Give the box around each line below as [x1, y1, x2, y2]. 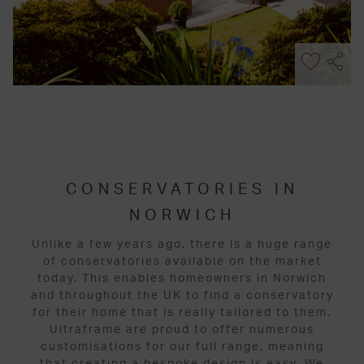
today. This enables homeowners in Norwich [37, 272, 327, 284]
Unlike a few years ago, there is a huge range [32, 238, 332, 250]
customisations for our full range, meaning [40, 340, 324, 353]
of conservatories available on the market [42, 255, 322, 267]
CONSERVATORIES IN [65, 182, 299, 197]
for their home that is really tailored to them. [32, 306, 331, 318]
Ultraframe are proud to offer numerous [50, 323, 314, 336]
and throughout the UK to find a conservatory [30, 289, 334, 301]
